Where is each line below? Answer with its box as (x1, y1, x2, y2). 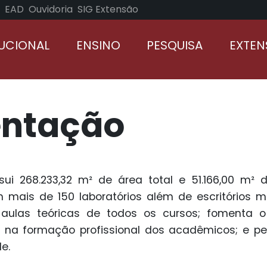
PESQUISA (147, 36, 203, 54)
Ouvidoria (28, 2, 73, 17)
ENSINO (76, 36, 120, 54)
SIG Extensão (77, 2, 138, 17)
